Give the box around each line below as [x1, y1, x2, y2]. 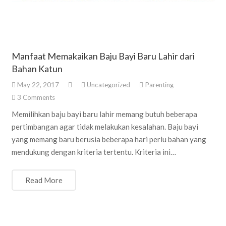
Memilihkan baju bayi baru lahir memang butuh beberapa [11, 109, 197, 119]
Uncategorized [86, 81, 130, 89]
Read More [25, 176, 63, 185]
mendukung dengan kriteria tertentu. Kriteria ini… [11, 147, 176, 156]
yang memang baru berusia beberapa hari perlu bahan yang [11, 134, 206, 144]
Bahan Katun [11, 63, 63, 74]
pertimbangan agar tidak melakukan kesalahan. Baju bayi [11, 122, 198, 131]
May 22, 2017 [15, 81, 59, 89]
